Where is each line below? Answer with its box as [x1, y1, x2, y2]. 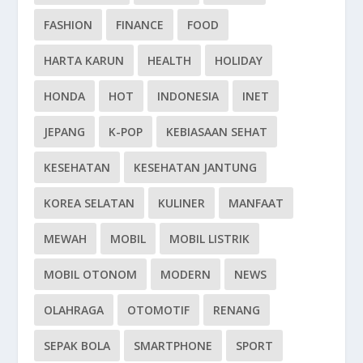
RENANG [213, 301, 261, 318]
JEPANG [44, 123, 86, 139]
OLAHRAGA [44, 301, 105, 318]
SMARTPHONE [134, 337, 213, 353]
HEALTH [147, 52, 192, 68]
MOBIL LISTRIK [169, 230, 250, 246]
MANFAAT [228, 194, 284, 211]
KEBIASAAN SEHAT [166, 123, 268, 139]
